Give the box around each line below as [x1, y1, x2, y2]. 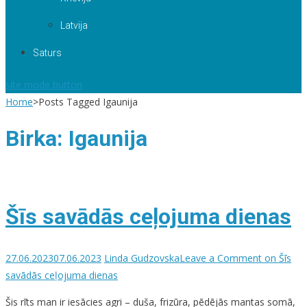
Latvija [60, 20, 88, 31]
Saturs [33, 47, 62, 58]
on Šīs [262, 251, 291, 265]
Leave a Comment [180, 251, 262, 265]
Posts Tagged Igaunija [38, 95, 138, 108]
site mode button [5, 78, 82, 91]
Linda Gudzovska [104, 251, 180, 265]
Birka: [5, 125, 69, 152]
